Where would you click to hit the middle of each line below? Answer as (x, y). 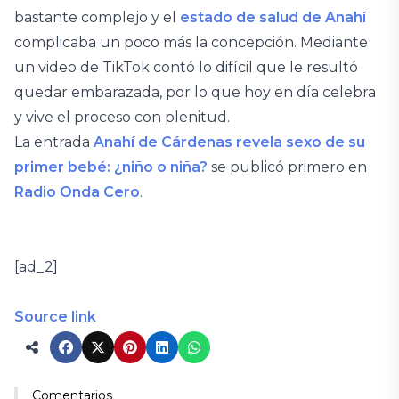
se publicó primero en (287, 167)
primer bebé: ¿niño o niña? (111, 167)
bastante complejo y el (97, 17)
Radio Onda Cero (77, 191)
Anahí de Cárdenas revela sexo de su (229, 142)
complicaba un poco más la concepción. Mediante (191, 42)
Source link (55, 316)
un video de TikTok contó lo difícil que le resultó (186, 67)
